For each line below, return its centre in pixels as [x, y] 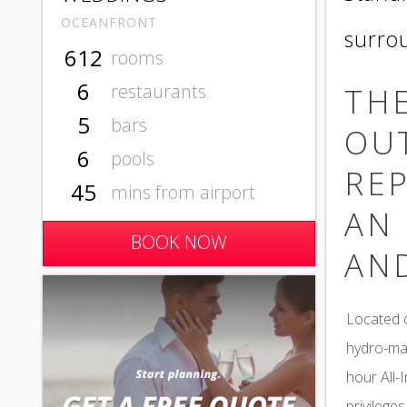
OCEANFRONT [109, 22]
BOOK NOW [179, 242]
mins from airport [181, 192]
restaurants [156, 91]
